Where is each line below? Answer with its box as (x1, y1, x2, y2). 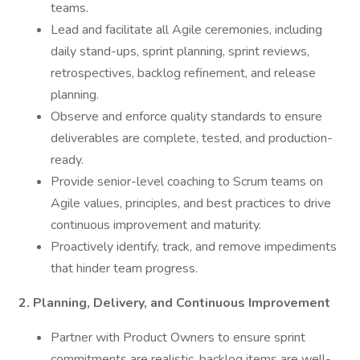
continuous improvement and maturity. (51, 216, 261, 234)
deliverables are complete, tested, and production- (51, 129, 333, 147)
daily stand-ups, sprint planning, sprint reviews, (51, 43, 309, 60)
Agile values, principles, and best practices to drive (51, 194, 331, 212)
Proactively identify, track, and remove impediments (51, 238, 337, 256)
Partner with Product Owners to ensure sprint (51, 329, 305, 346)
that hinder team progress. (51, 260, 198, 277)
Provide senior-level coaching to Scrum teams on (51, 173, 323, 190)
